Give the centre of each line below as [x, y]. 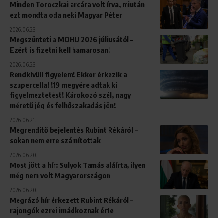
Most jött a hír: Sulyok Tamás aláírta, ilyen [78, 165]
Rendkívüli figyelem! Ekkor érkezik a [68, 74]
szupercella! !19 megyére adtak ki [64, 84]
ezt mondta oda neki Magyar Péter [66, 14]
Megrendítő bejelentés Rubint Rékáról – [74, 130]
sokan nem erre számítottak [55, 140]
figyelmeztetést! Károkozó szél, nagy [70, 95]
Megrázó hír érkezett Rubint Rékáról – [72, 200]
